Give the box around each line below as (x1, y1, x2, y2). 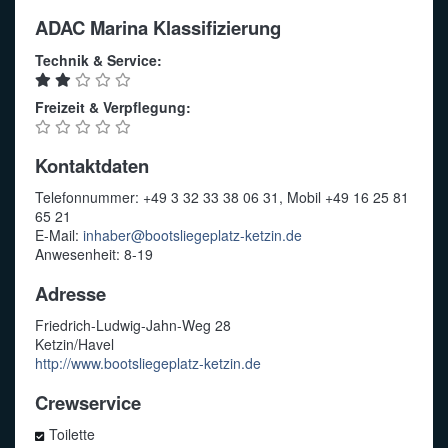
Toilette (49, 424, 96, 445)
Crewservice (35, 388, 141, 416)
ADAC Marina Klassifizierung (35, 14, 281, 42)
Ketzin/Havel (35, 334, 114, 355)
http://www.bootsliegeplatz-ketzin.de (35, 353, 261, 374)
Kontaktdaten (35, 151, 149, 179)
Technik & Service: (35, 49, 162, 70)
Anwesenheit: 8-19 (35, 244, 153, 265)
